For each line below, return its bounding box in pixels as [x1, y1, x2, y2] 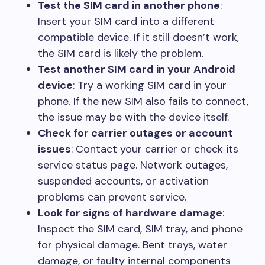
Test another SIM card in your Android [38, 62, 235, 76]
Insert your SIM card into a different [38, 14, 214, 28]
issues [38, 142, 71, 156]
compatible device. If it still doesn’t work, [38, 30, 239, 44]
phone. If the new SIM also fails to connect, [38, 94, 248, 108]
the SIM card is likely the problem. [38, 46, 203, 60]
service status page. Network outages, [38, 158, 228, 172]
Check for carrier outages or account [38, 126, 232, 140]
